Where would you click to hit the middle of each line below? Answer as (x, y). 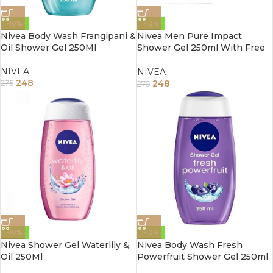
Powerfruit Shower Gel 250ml (202, 256)
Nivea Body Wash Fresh (190, 245)
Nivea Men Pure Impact (189, 36)
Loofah (152, 59)
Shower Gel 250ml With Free (201, 48)
